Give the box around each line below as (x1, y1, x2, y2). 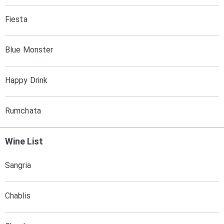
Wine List (5, 136, 43, 146)
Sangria (5, 160, 31, 170)
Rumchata (5, 106, 41, 115)
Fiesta (5, 14, 27, 24)
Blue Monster (5, 45, 53, 54)
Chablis (5, 191, 30, 200)
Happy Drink (5, 75, 48, 85)
